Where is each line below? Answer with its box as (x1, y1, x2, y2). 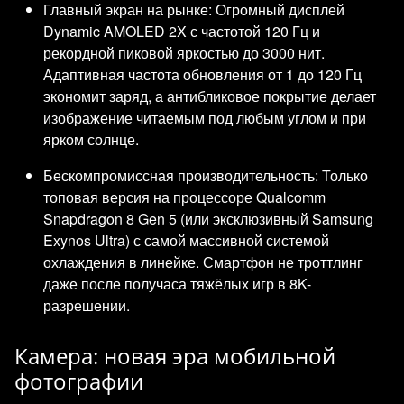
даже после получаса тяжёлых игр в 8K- (43, 272, 311, 294)
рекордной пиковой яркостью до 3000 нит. (43, 41, 325, 63)
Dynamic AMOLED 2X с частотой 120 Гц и (43, 20, 320, 41)
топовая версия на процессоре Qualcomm (43, 186, 326, 207)
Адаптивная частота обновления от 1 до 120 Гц (43, 63, 362, 85)
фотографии (14, 365, 143, 396)
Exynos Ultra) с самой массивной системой (43, 229, 329, 251)
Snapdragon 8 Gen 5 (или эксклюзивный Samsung (43, 207, 373, 229)
